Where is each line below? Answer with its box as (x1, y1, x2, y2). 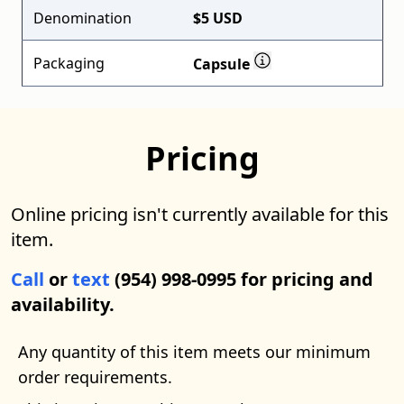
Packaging (32, 53, 105, 73)
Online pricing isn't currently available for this (11, 202, 389, 226)
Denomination (32, 8, 132, 28)
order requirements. (18, 366, 172, 388)
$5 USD (192, 8, 243, 28)
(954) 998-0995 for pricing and (110, 267, 373, 291)
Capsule (192, 54, 253, 74)
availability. (11, 292, 115, 317)
